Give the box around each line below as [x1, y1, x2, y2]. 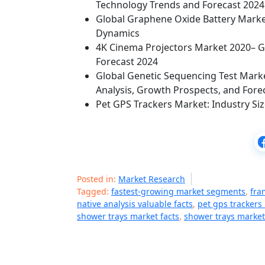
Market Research [118, 173, 185, 185]
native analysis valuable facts [77, 198, 193, 209]
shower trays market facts [77, 211, 179, 222]
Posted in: [77, 173, 118, 185]
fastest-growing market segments [111, 186, 245, 197]
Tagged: [77, 186, 111, 197]
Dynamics [96, 27, 140, 40]
